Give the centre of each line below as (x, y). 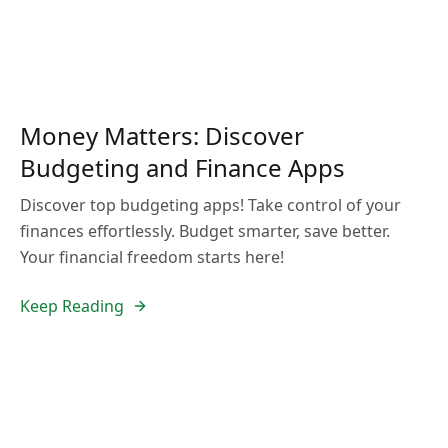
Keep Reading (72, 306)
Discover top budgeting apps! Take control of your (210, 205)
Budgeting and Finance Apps (182, 167)
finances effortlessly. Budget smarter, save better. (205, 231)
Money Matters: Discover (162, 135)
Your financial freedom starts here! (152, 257)
